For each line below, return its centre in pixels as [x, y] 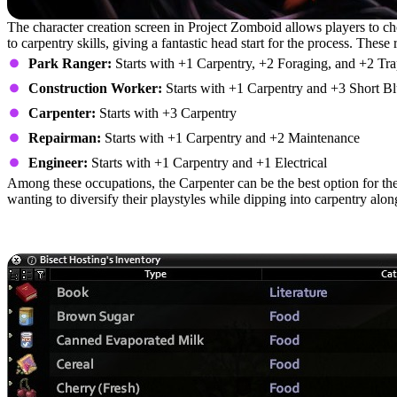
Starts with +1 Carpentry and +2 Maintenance [230, 138]
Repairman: [65, 138]
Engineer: [58, 163]
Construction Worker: [95, 88]
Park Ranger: [70, 63]
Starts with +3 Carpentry [166, 113]
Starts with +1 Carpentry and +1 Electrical [207, 163]
